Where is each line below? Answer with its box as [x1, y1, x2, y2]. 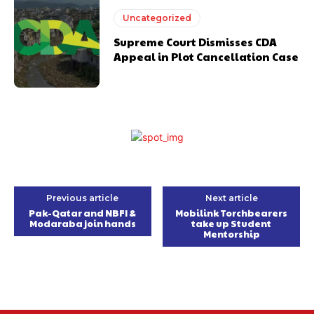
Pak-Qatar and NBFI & [29, 207, 137, 220]
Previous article [46, 193, 119, 204]
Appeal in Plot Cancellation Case [114, 48, 299, 64]
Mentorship [203, 228, 260, 241]
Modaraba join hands [29, 217, 136, 231]
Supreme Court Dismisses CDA [114, 34, 278, 49]
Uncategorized [123, 12, 192, 23]
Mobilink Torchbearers [175, 207, 288, 220]
